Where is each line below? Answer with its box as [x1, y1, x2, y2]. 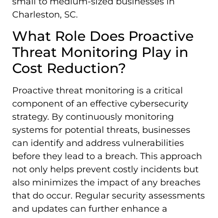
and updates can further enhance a [12, 203, 167, 214]
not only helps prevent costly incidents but [12, 163, 199, 175]
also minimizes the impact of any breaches [12, 177, 200, 188]
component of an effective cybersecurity [12, 98, 188, 109]
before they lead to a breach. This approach [12, 150, 202, 162]
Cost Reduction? [12, 59, 126, 76]
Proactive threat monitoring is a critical [12, 85, 183, 96]
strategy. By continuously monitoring [12, 111, 174, 122]
